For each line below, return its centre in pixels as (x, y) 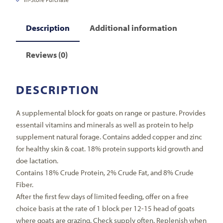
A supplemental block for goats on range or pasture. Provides (111, 113)
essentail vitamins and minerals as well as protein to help (105, 125)
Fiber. (25, 185)
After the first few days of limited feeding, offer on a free (103, 197)
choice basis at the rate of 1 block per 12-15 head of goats (106, 209)
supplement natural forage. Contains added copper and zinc (109, 137)
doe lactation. (37, 161)
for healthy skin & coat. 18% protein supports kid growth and (110, 149)
